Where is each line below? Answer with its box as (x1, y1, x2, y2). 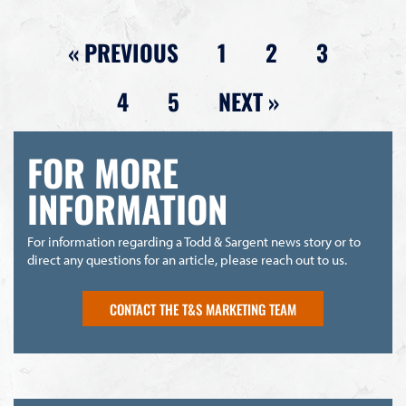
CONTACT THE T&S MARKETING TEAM (110, 299, 296, 320)
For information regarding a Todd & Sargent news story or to (27, 233, 361, 250)
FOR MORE (27, 145, 179, 199)
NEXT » (218, 84, 279, 118)
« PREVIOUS (68, 35, 179, 69)
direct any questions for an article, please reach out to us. (27, 251, 347, 268)
